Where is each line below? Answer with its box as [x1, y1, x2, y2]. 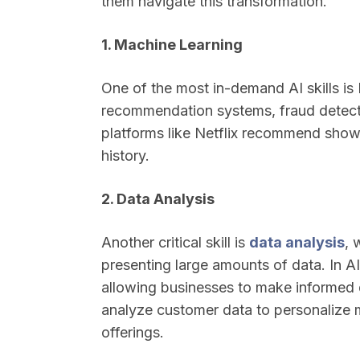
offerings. [101, 324, 164, 341]
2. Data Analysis [101, 190, 215, 207]
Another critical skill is [101, 234, 249, 251]
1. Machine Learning [101, 36, 243, 53]
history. [101, 147, 149, 164]
